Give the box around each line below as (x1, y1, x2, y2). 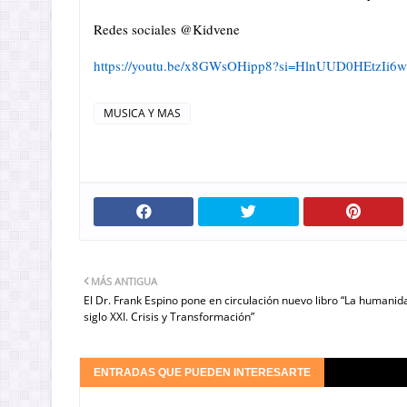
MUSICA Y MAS (104, 105, 181, 121)
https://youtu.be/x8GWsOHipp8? (94, 56, 279, 74)
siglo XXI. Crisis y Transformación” (84, 309, 254, 324)
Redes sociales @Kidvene (94, 20, 240, 38)
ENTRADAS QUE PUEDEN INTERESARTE (94, 366, 311, 379)
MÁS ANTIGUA (91, 274, 157, 288)
